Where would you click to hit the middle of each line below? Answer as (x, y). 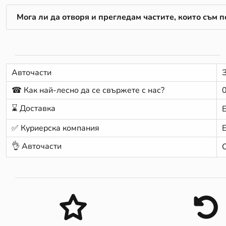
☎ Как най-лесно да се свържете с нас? (88, 90)
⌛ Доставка (34, 108)
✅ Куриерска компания (55, 128)
